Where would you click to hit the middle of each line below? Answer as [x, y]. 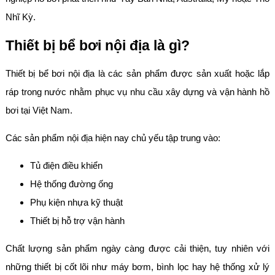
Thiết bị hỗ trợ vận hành [77, 221]
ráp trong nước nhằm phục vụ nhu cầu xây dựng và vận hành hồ [137, 92]
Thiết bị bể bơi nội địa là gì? [97, 45]
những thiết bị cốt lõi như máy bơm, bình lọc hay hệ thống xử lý [137, 267]
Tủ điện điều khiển [66, 166]
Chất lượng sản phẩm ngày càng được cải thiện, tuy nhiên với [137, 249]
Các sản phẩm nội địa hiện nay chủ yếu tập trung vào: [113, 138]
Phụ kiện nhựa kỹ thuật [76, 203]
